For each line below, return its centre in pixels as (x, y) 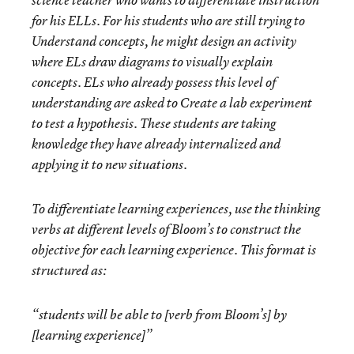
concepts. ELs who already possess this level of (154, 82)
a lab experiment (265, 103)
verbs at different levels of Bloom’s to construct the (166, 229)
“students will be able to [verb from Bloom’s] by (159, 314)
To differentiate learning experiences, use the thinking (176, 209)
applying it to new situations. (109, 164)
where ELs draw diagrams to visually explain (152, 62)
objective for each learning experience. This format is (174, 250)
